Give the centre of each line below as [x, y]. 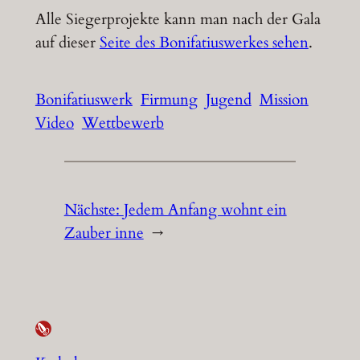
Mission [284, 99]
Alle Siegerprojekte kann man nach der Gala [178, 20]
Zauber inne [104, 233]
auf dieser [67, 43]
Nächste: [94, 209]
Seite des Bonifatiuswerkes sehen [204, 43]
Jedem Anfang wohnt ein [205, 209]
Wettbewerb [123, 123]
